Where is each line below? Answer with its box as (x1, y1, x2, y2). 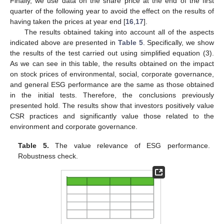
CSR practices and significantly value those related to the (10, 111, 214, 120)
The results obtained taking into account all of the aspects (24, 27, 214, 36)
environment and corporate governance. (10, 122, 137, 130)
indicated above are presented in (10, 38, 118, 46)
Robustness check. (18, 152, 78, 160)
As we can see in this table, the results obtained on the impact (10, 59, 214, 67)
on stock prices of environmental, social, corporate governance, (10, 69, 214, 78)
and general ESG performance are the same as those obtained (10, 80, 214, 88)
